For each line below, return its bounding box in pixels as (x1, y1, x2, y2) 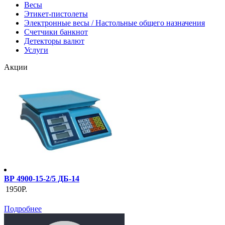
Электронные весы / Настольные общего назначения (24, 19, 205, 27)
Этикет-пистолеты (24, 10, 88, 18)
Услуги (24, 46, 48, 54)
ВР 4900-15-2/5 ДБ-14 (4, 174, 79, 183)
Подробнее (4, 204, 42, 213)
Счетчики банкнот (24, 28, 88, 36)
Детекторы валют (24, 37, 84, 45)
